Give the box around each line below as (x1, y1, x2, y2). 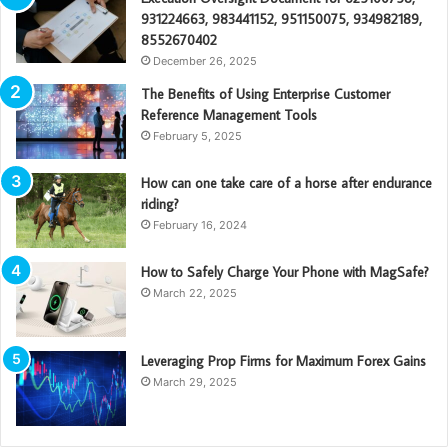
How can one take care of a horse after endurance (141, 173, 432, 192)
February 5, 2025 (153, 128, 242, 143)
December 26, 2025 (153, 53, 257, 68)
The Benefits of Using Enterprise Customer (141, 84, 390, 103)
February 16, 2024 (153, 217, 247, 232)
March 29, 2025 (153, 374, 237, 389)
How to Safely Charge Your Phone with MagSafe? (141, 262, 429, 281)
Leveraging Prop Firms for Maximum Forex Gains (141, 351, 426, 370)
